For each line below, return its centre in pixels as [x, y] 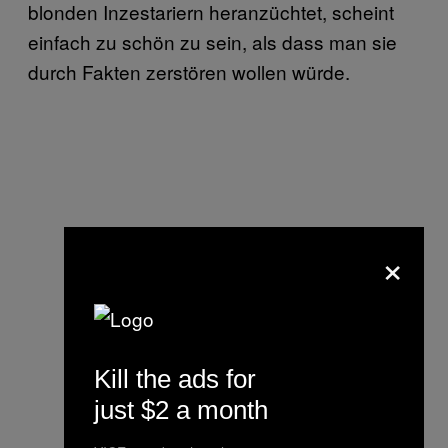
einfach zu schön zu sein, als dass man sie [212, 42]
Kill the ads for [175, 378]
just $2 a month [181, 409]
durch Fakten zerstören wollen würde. [189, 72]
